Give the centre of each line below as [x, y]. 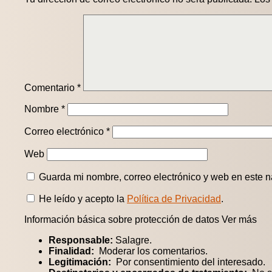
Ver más [239, 220]
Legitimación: [80, 262]
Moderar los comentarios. [151, 251]
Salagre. [132, 240]
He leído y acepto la [82, 199]
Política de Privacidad [174, 199]
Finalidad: [71, 251]
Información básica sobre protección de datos [123, 220]
